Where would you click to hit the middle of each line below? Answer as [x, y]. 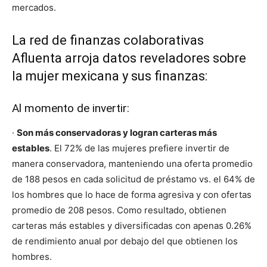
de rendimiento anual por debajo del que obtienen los [125, 241]
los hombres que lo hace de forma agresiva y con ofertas [132, 194]
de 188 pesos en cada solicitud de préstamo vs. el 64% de [133, 179]
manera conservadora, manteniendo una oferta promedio [132, 163]
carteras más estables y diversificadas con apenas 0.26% [132, 225]
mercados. [34, 7]
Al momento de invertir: [71, 108]
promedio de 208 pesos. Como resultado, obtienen [119, 210]
